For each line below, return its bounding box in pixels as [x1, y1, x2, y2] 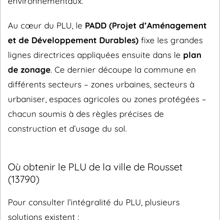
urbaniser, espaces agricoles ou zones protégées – [8, 94, 206, 104]
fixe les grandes [138, 35, 203, 45]
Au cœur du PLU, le [8, 20, 85, 30]
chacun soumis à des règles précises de [8, 109, 164, 119]
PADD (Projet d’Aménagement [85, 20, 207, 30]
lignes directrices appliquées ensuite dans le [8, 50, 183, 60]
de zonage [8, 64, 51, 75]
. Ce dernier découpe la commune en [51, 64, 196, 75]
